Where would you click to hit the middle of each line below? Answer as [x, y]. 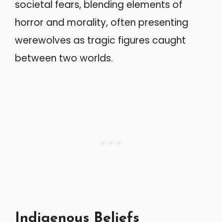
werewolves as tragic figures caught [100, 40]
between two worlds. [64, 58]
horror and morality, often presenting [102, 22]
